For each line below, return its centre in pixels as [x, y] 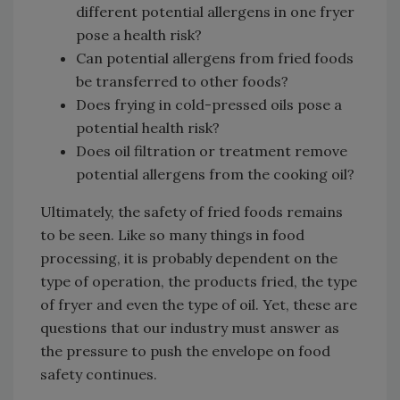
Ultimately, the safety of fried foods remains [192, 212]
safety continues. [99, 374]
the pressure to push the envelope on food [185, 351]
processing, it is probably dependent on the [189, 258]
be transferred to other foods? [182, 81]
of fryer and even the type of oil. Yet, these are [199, 304]
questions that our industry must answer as [190, 328]
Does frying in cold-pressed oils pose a [209, 104]
